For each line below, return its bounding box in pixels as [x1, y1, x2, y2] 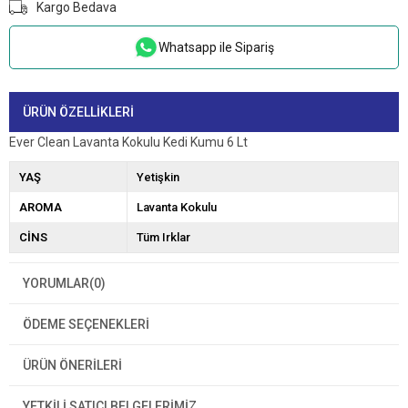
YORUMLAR [23, 276, 89, 291]
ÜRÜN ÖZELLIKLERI [23, 105, 134, 120]
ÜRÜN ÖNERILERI [23, 358, 122, 373]
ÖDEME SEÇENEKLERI [23, 317, 149, 332]
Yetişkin [136, 170, 179, 185]
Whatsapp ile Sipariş [158, 39, 274, 55]
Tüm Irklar [136, 230, 190, 245]
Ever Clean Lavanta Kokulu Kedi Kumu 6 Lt [9, 135, 248, 150]
